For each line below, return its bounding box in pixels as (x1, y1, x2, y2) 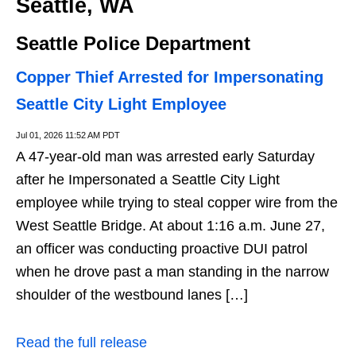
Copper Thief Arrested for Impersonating (16, 68, 323, 86)
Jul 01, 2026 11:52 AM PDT (16, 130, 120, 140)
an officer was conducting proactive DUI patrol (16, 240, 308, 257)
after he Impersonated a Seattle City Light (16, 171, 280, 188)
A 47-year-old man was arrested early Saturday (16, 148, 315, 164)
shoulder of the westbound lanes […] (16, 286, 248, 303)
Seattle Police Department (16, 32, 250, 54)
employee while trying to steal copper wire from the (16, 194, 338, 211)
